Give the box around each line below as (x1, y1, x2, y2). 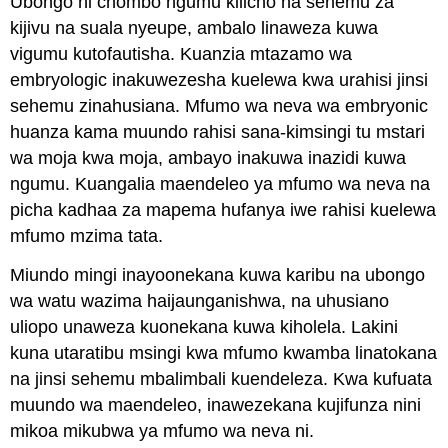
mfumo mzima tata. (10, 226, 164, 246)
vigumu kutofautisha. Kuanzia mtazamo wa (10, 44, 353, 64)
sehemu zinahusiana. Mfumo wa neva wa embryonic (10, 96, 429, 116)
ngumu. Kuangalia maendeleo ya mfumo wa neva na (10, 174, 431, 194)
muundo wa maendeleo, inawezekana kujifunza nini (10, 394, 422, 415)
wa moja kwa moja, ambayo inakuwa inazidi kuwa (10, 148, 407, 168)
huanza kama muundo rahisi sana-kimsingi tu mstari (10, 122, 426, 142)
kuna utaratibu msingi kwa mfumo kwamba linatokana (10, 342, 438, 363)
